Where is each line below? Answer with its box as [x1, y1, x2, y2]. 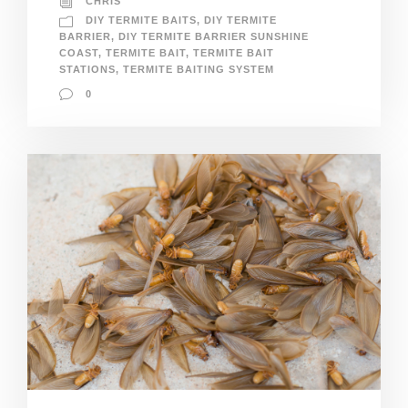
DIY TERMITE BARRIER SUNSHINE [118, 31, 309, 43]
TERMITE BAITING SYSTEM [123, 64, 274, 76]
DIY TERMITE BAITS [86, 15, 197, 26]
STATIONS [59, 64, 116, 76]
